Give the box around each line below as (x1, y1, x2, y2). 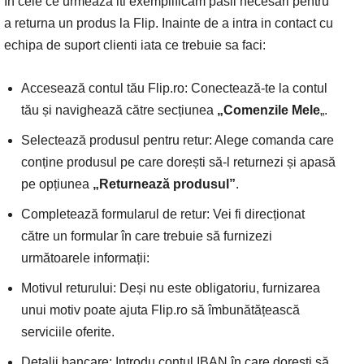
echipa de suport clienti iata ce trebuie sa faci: (4, 38, 266, 53)
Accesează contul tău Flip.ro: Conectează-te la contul (21, 81, 327, 96)
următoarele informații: (21, 251, 149, 266)
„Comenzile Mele (217, 103, 320, 118)
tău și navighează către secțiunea (21, 103, 217, 118)
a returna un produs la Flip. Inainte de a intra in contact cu (4, 16, 333, 31)
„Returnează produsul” (93, 177, 236, 192)
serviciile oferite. (21, 325, 115, 340)
